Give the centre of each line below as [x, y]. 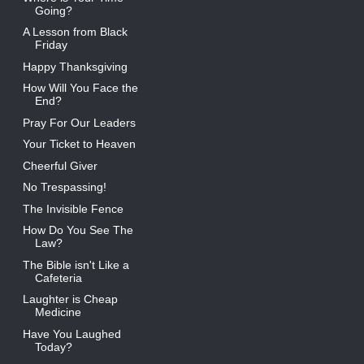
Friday [51, 45]
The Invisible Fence [73, 208]
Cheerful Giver [60, 165]
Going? [53, 10]
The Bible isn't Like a [76, 264]
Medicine [58, 312]
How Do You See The [78, 230]
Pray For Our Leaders [79, 122]
